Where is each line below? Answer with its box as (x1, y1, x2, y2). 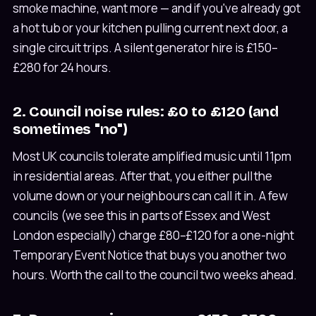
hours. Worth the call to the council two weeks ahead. (13, 266, 298, 283)
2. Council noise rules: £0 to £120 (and (13, 102, 279, 121)
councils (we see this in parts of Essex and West (13, 207, 270, 224)
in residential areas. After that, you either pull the (13, 167, 273, 184)
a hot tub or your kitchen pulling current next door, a (13, 19, 288, 36)
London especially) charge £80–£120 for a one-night (13, 226, 294, 243)
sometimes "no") (13, 119, 128, 138)
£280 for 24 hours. (13, 59, 112, 75)
